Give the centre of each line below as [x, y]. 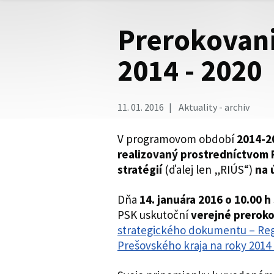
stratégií [140, 169]
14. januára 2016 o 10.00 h [205, 199]
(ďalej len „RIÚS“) [209, 169]
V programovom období [177, 139]
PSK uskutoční [154, 215]
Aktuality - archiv [213, 107]
